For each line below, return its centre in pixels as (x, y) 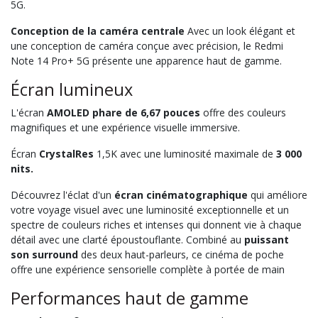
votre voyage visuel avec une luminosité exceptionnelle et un (150, 209)
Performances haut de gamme (130, 298)
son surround (44, 254)
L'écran (29, 112)
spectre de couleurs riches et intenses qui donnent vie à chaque (156, 224)
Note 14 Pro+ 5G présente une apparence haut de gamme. (146, 60)
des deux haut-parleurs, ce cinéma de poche (181, 254)
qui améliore (278, 194)
